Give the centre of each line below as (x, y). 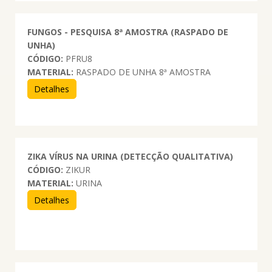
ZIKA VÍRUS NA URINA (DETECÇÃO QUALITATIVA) (130, 156)
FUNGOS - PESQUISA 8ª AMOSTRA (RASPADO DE (127, 32)
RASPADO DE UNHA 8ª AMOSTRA (142, 72)
